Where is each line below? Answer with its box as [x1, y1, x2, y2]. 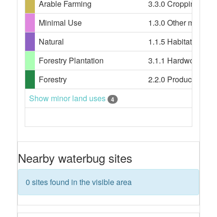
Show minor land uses [29, 93, 108, 104]
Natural [39, 36, 64, 47]
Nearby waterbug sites [18, 149, 132, 166]
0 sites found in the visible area [26, 176, 132, 187]
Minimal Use [39, 17, 82, 28]
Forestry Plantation [39, 55, 104, 66]
